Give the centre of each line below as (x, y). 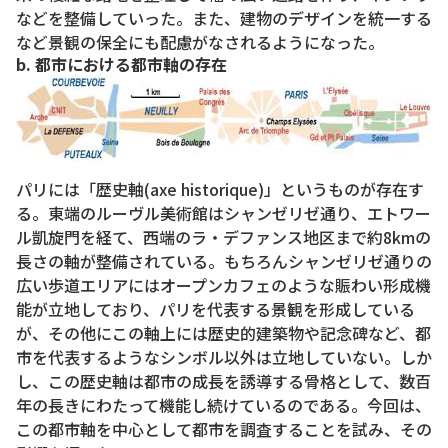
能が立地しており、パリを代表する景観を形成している (215, 308)
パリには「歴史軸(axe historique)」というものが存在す (220, 188)
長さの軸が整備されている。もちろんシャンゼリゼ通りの (224, 260)
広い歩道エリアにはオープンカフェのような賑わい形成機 (223, 284)
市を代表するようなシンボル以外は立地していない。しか (224, 356)
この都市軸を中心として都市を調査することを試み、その (224, 428)
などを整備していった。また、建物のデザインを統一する (224, 17)
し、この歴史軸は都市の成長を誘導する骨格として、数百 (223, 380)
